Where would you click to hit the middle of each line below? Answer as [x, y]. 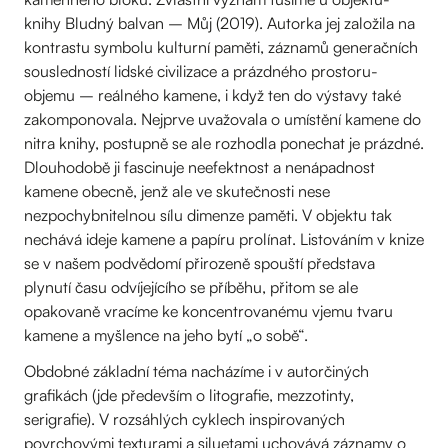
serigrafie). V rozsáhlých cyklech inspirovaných [184, 419]
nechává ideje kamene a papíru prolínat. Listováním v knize [224, 239]
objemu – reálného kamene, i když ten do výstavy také [212, 95]
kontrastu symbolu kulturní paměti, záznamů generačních [221, 47]
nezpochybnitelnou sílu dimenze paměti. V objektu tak [208, 215]
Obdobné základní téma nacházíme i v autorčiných [196, 371]
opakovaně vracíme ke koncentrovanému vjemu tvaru [208, 311]
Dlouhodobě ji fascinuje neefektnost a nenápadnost [199, 167]
